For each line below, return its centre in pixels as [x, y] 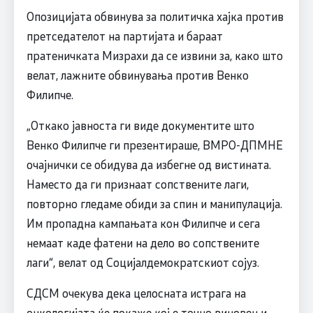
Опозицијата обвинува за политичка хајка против [155, 16]
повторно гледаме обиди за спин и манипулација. [154, 203]
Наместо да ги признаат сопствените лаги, [137, 183]
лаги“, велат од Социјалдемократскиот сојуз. [143, 262]
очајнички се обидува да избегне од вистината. [148, 164]
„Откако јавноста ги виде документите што [140, 125]
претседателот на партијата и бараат [124, 35]
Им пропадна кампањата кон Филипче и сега [143, 223]
